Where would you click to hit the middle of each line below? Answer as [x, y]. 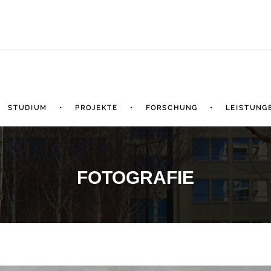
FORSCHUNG [172, 108]
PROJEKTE [96, 108]
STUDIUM [28, 108]
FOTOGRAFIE [135, 178]
